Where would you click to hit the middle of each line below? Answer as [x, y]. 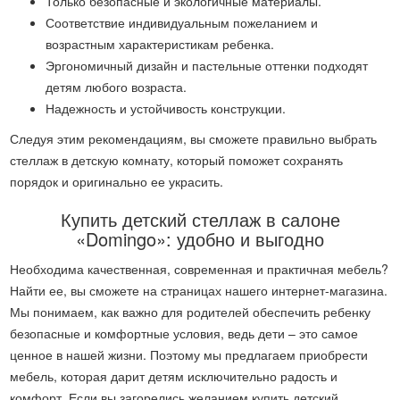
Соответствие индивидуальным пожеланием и [182, 22]
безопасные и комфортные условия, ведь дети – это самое [184, 333]
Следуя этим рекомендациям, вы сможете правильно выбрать [194, 138]
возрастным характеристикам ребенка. [160, 44]
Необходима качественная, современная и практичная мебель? [200, 269]
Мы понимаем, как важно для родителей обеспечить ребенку [191, 312]
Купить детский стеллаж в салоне [200, 219]
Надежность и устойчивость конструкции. [166, 108]
